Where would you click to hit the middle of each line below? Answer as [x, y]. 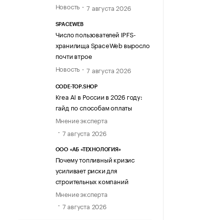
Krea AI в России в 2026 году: [99, 96]
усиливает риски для [86, 170]
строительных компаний [92, 180]
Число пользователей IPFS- [96, 34]
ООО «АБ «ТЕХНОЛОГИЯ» [88, 149]
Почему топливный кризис [95, 159]
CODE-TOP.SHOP [77, 87]
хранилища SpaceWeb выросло [102, 44]
